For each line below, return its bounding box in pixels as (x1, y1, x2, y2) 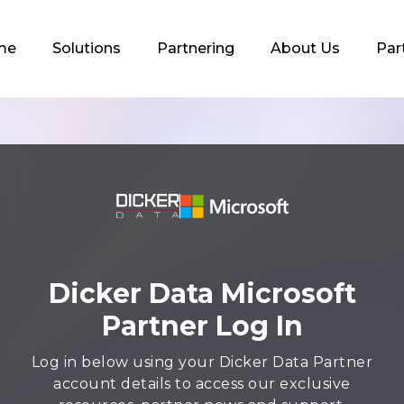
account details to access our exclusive (53, 375, 351, 392)
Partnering (157, 40, 234, 57)
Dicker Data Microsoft (48, 277, 356, 310)
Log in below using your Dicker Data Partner (31, 353, 373, 371)
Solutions (52, 40, 121, 57)
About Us (271, 40, 340, 57)
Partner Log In (101, 309, 303, 343)
